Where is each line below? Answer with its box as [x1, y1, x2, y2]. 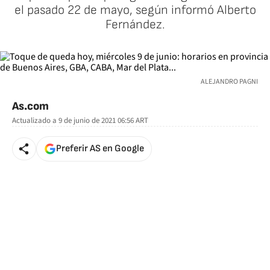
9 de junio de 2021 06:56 [57, 115, 136, 126]
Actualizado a [12, 115, 57, 126]
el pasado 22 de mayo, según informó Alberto [14, 2, 256, 17]
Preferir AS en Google [56, 143, 144, 154]
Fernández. [105, 17, 165, 32]
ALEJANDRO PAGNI [201, 77, 258, 87]
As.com [12, 99, 49, 113]
